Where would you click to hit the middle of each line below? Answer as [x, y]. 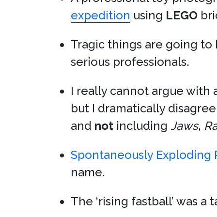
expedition [101, 15]
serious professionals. [130, 62]
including [142, 126]
